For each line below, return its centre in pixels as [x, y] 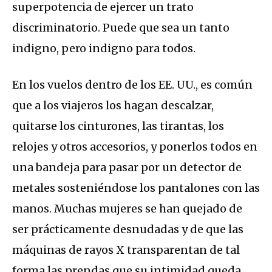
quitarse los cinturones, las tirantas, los [118, 126]
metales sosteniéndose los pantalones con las [136, 188]
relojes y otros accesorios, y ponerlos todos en [135, 146]
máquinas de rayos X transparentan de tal [126, 250]
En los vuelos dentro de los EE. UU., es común [132, 84]
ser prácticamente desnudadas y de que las [128, 229]
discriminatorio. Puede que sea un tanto [121, 27]
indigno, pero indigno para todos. [104, 48]
